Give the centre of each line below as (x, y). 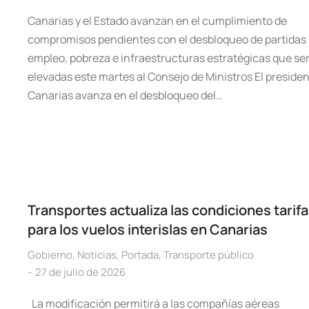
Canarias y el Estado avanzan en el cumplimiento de (157, 21)
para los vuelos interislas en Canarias (148, 229)
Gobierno (50, 255)
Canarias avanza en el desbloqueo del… (125, 95)
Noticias (97, 255)
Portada (140, 255)
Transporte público (209, 255)
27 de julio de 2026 (80, 272)
